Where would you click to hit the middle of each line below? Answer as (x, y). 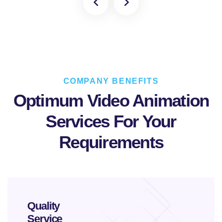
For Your (143, 121)
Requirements (111, 142)
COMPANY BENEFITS (111, 81)
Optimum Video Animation (111, 100)
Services (78, 121)
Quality (44, 206)
